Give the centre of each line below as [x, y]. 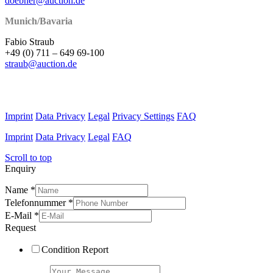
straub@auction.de [41, 63]
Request [20, 227]
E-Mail [19, 215]
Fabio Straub [30, 41]
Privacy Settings [143, 116]
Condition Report [75, 249]
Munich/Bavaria [39, 21]
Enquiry [20, 168]
